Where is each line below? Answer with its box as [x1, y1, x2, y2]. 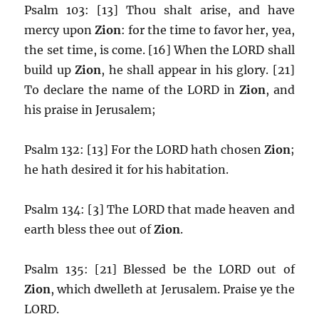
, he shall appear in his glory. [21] [101, 62, 295, 77]
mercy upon [24, 22, 95, 37]
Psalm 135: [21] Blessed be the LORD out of [24, 261, 295, 276]
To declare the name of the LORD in [24, 82, 239, 97]
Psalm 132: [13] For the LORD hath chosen [24, 142, 264, 157]
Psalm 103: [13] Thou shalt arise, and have [24, 2, 295, 17]
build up [24, 62, 75, 77]
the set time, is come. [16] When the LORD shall [24, 42, 295, 57]
